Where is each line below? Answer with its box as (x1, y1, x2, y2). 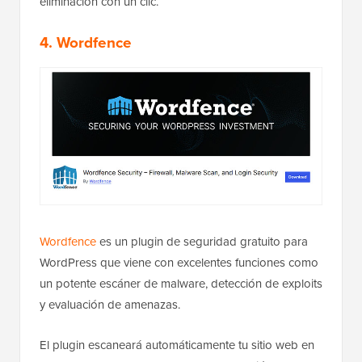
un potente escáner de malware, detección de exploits (40, 274, 322, 293)
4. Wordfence (40, 31, 132, 55)
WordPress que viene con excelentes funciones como (40, 253, 318, 271)
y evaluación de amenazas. (40, 295, 180, 314)
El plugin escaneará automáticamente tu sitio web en (40, 335, 314, 354)
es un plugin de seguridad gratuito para (96, 232, 308, 250)
